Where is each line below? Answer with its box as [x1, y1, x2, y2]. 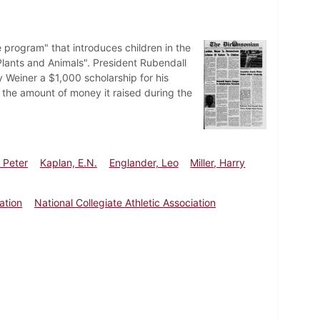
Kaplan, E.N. [39, 156, 97, 169]
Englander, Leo [109, 156, 179, 169]
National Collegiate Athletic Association [34, 196, 216, 209]
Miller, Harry [190, 156, 246, 169]
